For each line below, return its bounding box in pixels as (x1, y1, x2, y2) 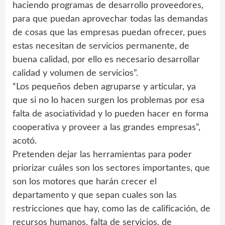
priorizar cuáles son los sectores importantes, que (13, 164, 210, 173)
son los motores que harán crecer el (13, 177, 157, 186)
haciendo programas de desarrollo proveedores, (13, 1, 203, 10)
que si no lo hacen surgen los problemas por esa (13, 96, 204, 105)
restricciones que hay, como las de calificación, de (13, 204, 210, 213)
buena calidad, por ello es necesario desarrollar (13, 55, 200, 64)
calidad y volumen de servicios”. (13, 69, 138, 78)
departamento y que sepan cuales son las (13, 191, 177, 200)
